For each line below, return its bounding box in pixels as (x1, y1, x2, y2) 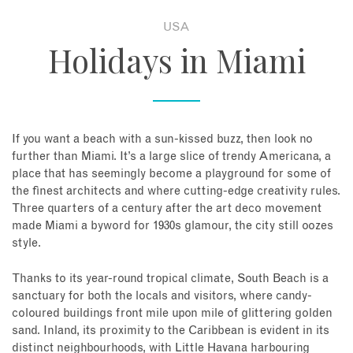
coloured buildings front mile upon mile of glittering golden (12, 307, 333, 319)
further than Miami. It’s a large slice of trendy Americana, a (12, 150, 331, 163)
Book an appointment (24, 162, 138, 174)
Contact (24, 72, 67, 84)
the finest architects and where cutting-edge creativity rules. (12, 185, 340, 198)
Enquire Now (24, 126, 92, 139)
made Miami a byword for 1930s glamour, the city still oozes (12, 220, 333, 232)
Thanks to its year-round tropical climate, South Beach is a (12, 272, 329, 284)
